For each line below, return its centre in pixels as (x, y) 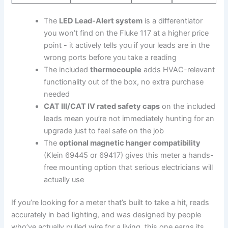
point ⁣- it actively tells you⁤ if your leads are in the (127, 45)
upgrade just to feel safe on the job (104, 131)
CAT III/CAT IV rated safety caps (102, 106)
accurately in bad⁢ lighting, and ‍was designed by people (106, 215)
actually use (64, 179)
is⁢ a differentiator (173, 21)
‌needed (57, 94)
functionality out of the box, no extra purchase (124, 82)
